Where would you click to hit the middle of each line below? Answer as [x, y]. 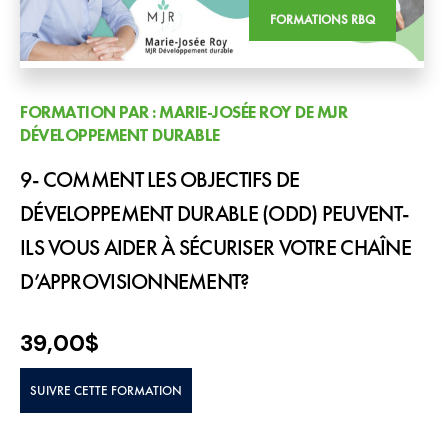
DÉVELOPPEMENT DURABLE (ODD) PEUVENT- [214, 213]
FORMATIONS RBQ [322, 19]
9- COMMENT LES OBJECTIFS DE [160, 179]
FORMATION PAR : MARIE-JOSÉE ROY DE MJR [183, 112]
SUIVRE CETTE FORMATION [106, 390]
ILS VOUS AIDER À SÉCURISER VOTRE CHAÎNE [215, 247]
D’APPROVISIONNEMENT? [135, 281]
